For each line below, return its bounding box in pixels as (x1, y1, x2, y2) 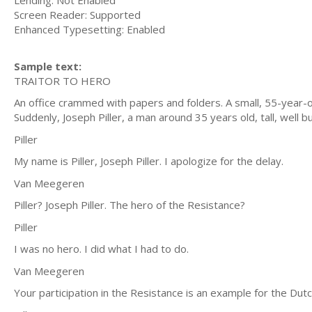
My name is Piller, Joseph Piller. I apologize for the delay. (14, 154, 283, 168)
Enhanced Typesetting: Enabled (14, 22, 168, 36)
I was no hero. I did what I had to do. (14, 242, 189, 256)
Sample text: (14, 58, 81, 73)
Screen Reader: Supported (14, 8, 143, 22)
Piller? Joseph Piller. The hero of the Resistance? (14, 198, 245, 212)
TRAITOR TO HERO (14, 73, 111, 88)
